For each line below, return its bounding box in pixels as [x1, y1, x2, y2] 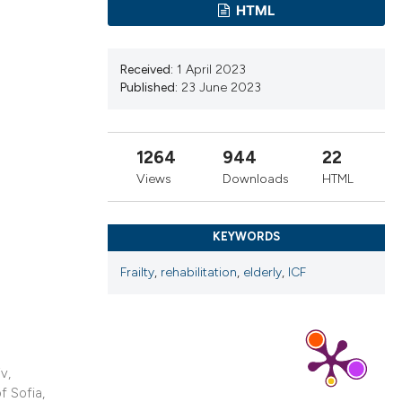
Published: [119, 80, 178, 96]
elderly [242, 265, 282, 281]
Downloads [223, 171, 290, 188]
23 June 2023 [180, 80, 261, 96]
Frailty [119, 265, 154, 281]
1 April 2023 [176, 62, 246, 78]
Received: [119, 62, 173, 78]
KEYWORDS [212, 229, 280, 243]
